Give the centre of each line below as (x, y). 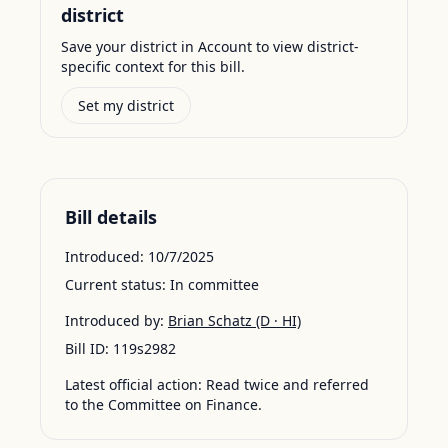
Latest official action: (133, 384)
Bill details (111, 217)
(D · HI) (276, 320)
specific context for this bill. (153, 66)
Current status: (115, 284)
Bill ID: (87, 348)
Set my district (126, 105)
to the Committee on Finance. (163, 404)
